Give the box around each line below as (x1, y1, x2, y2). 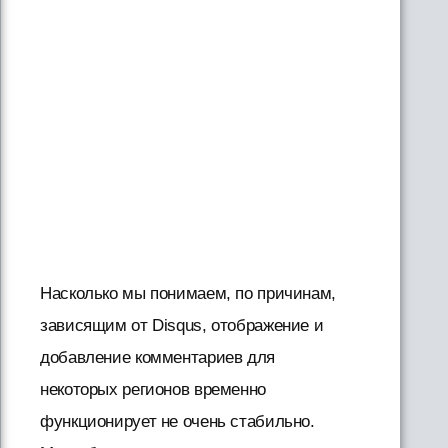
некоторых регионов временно (40, 380, 266, 399)
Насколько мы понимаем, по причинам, (40, 284, 336, 303)
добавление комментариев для (40, 348, 275, 367)
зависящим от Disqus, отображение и (40, 316, 324, 335)
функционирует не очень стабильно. (40, 412, 315, 431)
